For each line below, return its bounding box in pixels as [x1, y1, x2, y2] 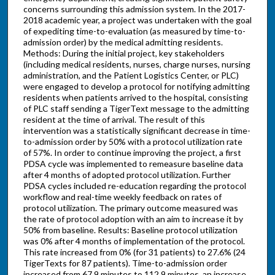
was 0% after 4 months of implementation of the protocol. [23, 236, 245, 247]
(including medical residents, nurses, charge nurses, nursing [23, 59, 250, 70]
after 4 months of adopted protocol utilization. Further [23, 169, 231, 180]
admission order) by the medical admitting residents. [23, 37, 223, 48]
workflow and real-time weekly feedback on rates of [23, 192, 222, 203]
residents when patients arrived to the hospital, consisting [23, 92, 248, 103]
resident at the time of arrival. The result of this [23, 114, 205, 125]
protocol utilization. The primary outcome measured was [23, 203, 238, 214]
